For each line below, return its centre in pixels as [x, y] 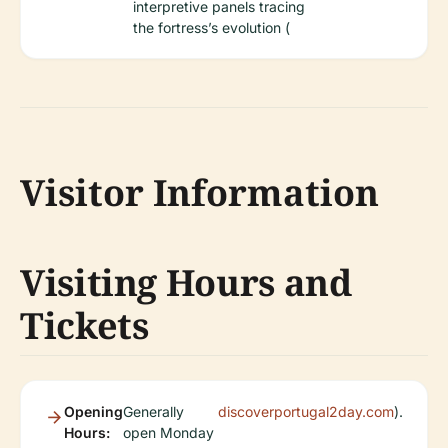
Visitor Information [199, 192]
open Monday [168, 432]
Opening [93, 411]
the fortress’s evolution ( [211, 27]
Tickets [84, 325]
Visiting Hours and [186, 282]
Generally [153, 411]
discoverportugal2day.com [306, 411]
